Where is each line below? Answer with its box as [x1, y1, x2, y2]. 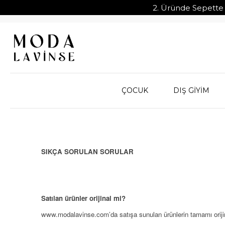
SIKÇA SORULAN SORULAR [41, 146, 134, 156]
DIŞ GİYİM [173, 86, 209, 95]
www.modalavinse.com [41, 209, 109, 219]
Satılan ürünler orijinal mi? [41, 193, 126, 203]
